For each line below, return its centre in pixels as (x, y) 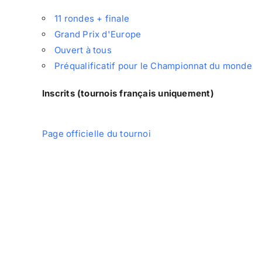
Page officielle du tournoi (96, 133)
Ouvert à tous (83, 50)
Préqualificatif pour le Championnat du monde (153, 65)
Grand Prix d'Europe (98, 34)
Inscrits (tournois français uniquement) (128, 93)
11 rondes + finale (92, 18)
